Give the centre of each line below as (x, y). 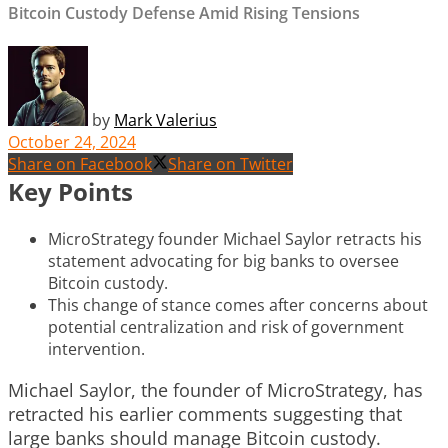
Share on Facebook (80, 163)
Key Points (70, 191)
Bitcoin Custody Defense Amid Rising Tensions (184, 13)
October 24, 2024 (72, 141)
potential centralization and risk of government (226, 326)
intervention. (96, 348)
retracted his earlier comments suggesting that (205, 413)
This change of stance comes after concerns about (238, 304)
